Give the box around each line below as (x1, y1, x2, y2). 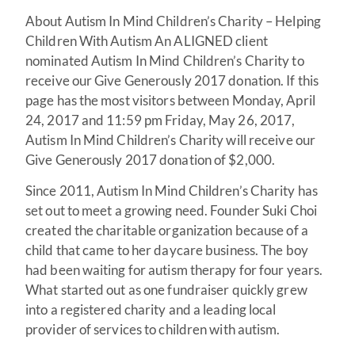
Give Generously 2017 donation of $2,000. (25, 151, 276, 168)
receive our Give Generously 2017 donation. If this (25, 71, 319, 89)
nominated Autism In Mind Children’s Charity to (25, 52, 304, 69)
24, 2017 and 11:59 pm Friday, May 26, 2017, (25, 111, 296, 128)
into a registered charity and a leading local (25, 301, 277, 319)
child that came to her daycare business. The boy (25, 242, 308, 259)
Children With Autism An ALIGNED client (25, 32, 268, 49)
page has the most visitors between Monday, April (25, 91, 315, 109)
